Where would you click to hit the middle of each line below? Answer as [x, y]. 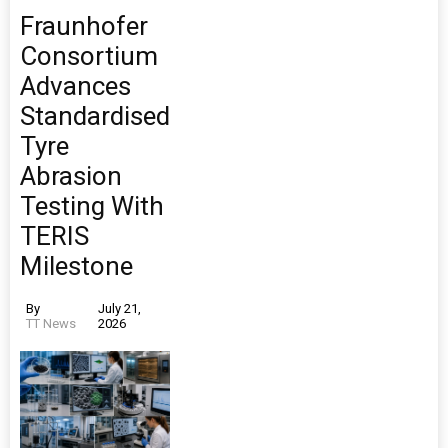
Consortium [89, 56]
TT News [51, 324]
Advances [75, 86]
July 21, [119, 309]
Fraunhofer [84, 26]
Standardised [95, 116]
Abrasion [71, 176]
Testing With [92, 206]
